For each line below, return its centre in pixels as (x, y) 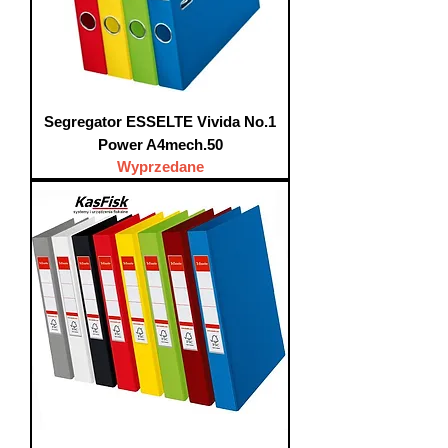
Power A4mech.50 (160, 144)
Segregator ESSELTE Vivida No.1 (160, 121)
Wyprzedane (160, 166)
